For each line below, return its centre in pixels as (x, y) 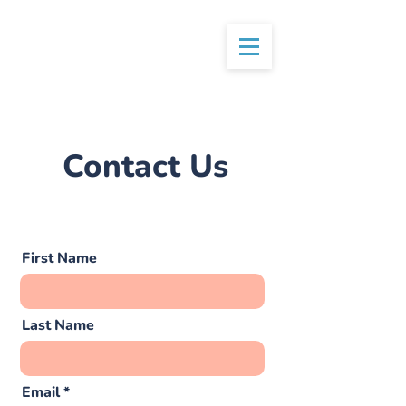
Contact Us (145, 166)
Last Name (58, 325)
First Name (59, 258)
